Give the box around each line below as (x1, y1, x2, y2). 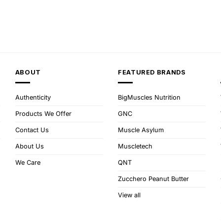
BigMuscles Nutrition (117, 93, 181, 101)
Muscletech (117, 142, 152, 150)
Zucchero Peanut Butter (117, 175, 189, 183)
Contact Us (15, 126, 49, 134)
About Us (15, 142, 44, 150)
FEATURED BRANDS (117, 69, 186, 76)
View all (117, 191, 141, 199)
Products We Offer (15, 110, 72, 117)
